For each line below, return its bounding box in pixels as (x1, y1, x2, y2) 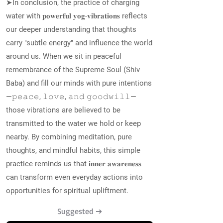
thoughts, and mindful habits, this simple (6, 146, 140, 155)
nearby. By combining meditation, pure (6, 132, 132, 141)
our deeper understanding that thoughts (6, 25, 136, 34)
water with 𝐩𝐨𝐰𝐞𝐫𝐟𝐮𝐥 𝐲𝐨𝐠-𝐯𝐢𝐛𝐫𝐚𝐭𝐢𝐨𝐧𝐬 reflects (6, 11, 147, 20)
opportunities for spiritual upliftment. (6, 186, 128, 195)
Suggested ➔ (57, 206, 102, 216)
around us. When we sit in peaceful (6, 52, 121, 61)
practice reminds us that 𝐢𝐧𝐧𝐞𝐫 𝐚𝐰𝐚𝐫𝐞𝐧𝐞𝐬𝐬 (6, 159, 141, 168)
